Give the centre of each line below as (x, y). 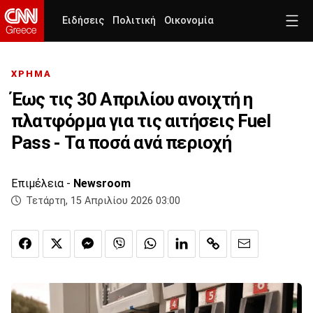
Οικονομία (189, 21)
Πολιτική (134, 21)
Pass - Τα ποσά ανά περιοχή (121, 143)
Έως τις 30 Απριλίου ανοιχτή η (132, 100)
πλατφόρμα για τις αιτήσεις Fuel (141, 121)
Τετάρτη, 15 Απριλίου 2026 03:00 (103, 201)
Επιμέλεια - (42, 184)
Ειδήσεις (83, 21)
